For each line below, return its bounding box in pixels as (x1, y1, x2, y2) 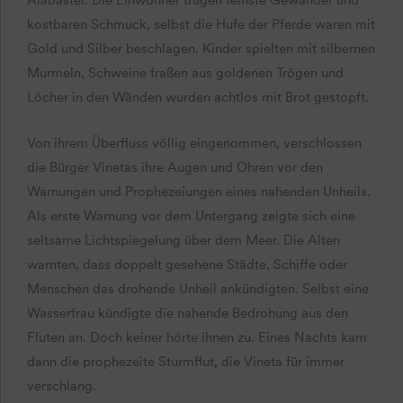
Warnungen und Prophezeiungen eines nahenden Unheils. (26, 183, 371, 200)
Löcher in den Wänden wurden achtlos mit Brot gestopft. (26, 88, 369, 105)
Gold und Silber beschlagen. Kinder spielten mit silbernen (26, 40, 375, 57)
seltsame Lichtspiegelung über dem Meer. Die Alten (26, 231, 340, 248)
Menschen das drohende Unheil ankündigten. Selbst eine (26, 280, 369, 297)
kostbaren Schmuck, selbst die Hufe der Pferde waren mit (26, 15, 375, 32)
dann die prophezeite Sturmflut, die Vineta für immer (26, 353, 345, 370)
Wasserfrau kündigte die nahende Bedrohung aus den (26, 304, 348, 321)
